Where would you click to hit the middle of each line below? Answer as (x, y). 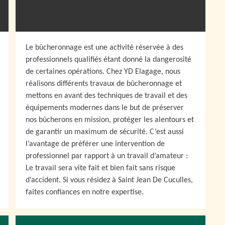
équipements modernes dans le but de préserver (105, 108)
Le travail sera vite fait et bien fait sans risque (100, 168)
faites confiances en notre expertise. (85, 192)
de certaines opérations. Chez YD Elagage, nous (103, 72)
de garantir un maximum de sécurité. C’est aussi (105, 132)
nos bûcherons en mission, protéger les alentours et (110, 120)
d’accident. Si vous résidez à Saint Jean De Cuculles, (109, 180)
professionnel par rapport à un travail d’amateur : (107, 156)
